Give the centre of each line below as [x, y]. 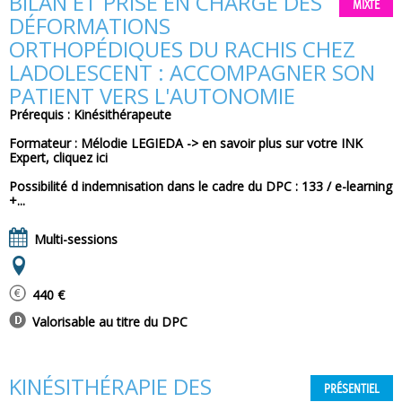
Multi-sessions [74, 239]
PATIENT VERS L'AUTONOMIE [152, 96]
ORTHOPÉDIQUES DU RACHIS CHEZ [182, 49]
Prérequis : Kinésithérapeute [90, 114]
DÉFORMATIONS [90, 26]
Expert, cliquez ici [58, 157]
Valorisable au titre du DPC [108, 322]
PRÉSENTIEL [352, 389]
